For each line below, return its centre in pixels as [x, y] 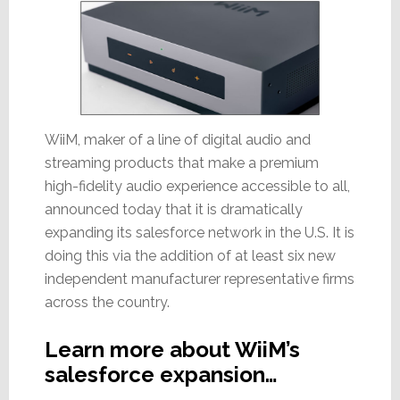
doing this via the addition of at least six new [190, 256]
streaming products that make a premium [181, 163]
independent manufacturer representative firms [199, 279]
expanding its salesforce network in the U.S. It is [199, 233]
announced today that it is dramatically [173, 210]
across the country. [107, 303]
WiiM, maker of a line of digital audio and [177, 140]
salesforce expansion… [161, 375]
